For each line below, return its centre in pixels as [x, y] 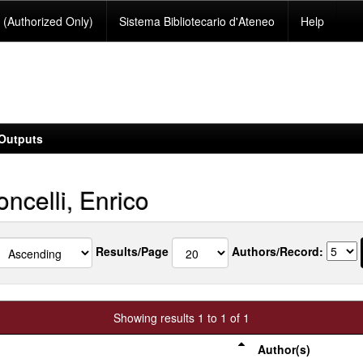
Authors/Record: [278, 251]
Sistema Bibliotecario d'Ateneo [197, 21]
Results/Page [132, 251]
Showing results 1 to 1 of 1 [181, 318]
